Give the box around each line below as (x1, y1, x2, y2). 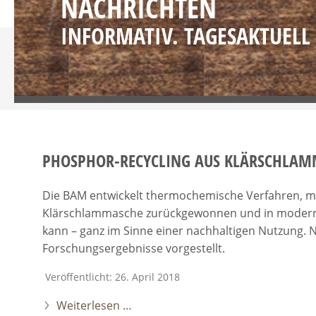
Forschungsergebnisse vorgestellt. (42, 241, 225, 256)
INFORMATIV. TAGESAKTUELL (61, 20, 311, 51)
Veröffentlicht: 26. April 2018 (45, 270, 180, 284)
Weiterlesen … (56, 298, 132, 313)
